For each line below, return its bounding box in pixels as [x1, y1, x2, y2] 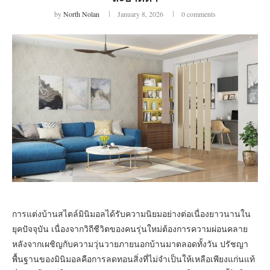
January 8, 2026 [118, 9, 163, 19]
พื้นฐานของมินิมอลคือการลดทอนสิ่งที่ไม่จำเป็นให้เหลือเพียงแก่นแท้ [12, 253, 255, 265]
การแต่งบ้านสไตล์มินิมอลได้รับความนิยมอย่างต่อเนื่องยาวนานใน [12, 207, 251, 219]
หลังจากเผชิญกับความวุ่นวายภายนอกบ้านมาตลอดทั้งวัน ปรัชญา [12, 237, 248, 250]
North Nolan [63, 9, 99, 19]
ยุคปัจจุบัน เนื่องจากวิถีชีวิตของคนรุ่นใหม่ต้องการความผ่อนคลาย [12, 222, 248, 234]
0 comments [181, 9, 216, 19]
